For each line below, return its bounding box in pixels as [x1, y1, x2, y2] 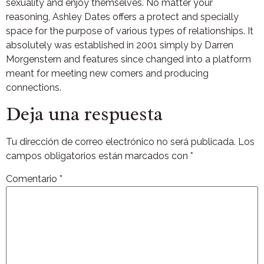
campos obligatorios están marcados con [6, 150, 190, 162]
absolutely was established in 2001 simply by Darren [6, 39, 233, 51]
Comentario [6, 173, 60, 185]
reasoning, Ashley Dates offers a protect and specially [6, 11, 239, 22]
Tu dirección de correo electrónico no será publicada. [6, 136, 236, 148]
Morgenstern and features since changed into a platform [6, 53, 251, 65]
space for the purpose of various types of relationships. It [6, 25, 253, 37]
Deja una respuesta [6, 102, 163, 127]
